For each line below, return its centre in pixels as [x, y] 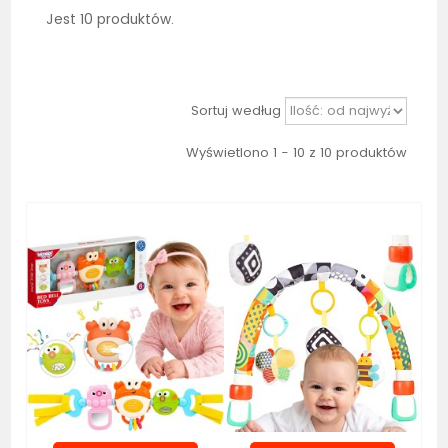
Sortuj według [235, 110]
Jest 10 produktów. [110, 19]
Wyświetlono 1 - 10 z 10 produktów [296, 152]
